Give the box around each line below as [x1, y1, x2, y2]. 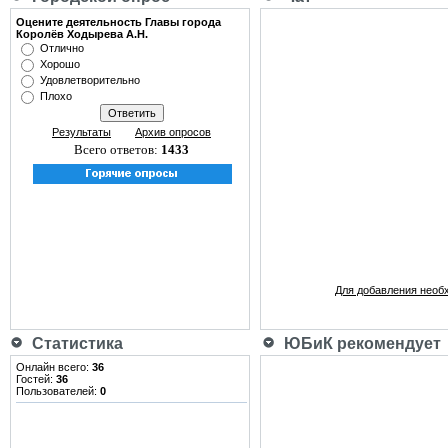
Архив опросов [135, 126, 211, 138]
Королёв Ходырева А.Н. [16, 28, 148, 40]
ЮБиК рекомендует [276, 335, 441, 352]
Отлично [40, 42, 84, 54]
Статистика [24, 335, 123, 352]
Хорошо [40, 58, 80, 70]
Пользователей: [16, 385, 100, 397]
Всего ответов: [74, 142, 161, 157]
